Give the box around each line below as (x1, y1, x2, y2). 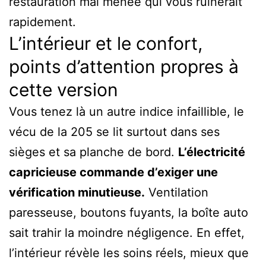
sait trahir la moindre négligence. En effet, (9, 225, 245, 240)
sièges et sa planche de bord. (9, 144, 178, 159)
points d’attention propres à (9, 55, 239, 77)
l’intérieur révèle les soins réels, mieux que (9, 245, 249, 260)
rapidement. (9, 14, 76, 29)
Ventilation (145, 185, 208, 199)
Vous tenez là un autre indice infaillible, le (9, 104, 244, 119)
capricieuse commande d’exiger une (9, 164, 218, 179)
